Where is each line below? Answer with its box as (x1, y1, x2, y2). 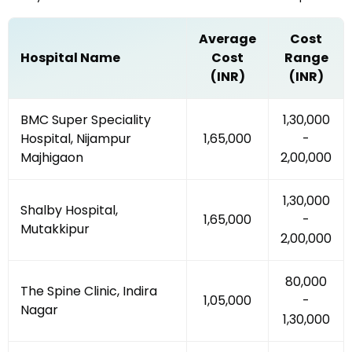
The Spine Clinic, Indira (20, 282, 157, 300)
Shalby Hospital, (20, 201, 118, 219)
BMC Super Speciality (20, 111, 151, 129)
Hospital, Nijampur (20, 130, 131, 148)
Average (199, 30, 256, 48)
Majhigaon (20, 148, 83, 167)
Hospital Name (20, 49, 120, 67)
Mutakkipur (20, 220, 90, 238)
